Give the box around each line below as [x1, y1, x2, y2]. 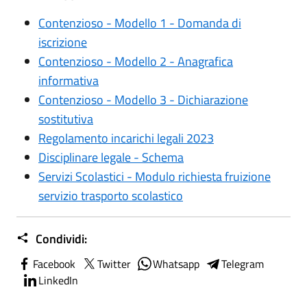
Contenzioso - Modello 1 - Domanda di [38, 13, 241, 32]
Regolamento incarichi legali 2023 [38, 128, 214, 147]
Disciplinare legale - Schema [38, 147, 184, 167]
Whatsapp [153, 255, 199, 272]
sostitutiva [38, 109, 93, 128]
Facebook [33, 255, 75, 272]
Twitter [97, 255, 131, 272]
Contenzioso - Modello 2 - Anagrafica [38, 51, 233, 71]
